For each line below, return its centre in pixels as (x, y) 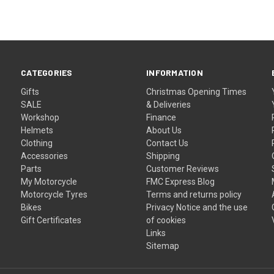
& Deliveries (169, 104)
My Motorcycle (49, 181)
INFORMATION (175, 72)
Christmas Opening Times (197, 91)
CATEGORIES (47, 72)
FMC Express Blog (181, 181)
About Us (164, 130)
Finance (161, 117)
